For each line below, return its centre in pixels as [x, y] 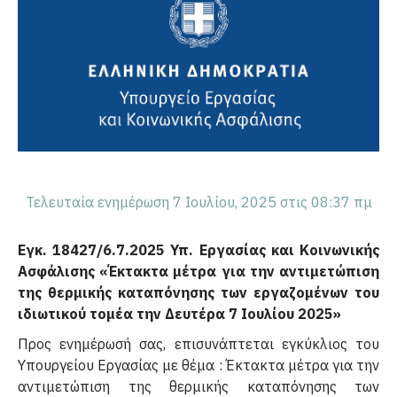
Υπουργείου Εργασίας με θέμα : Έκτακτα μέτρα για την [198, 365]
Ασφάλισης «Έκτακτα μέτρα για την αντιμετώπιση [198, 271]
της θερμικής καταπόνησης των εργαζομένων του [198, 292]
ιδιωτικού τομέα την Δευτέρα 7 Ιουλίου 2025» [179, 314]
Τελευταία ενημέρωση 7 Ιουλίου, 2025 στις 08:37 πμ [198, 202]
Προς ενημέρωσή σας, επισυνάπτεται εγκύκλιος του [198, 344]
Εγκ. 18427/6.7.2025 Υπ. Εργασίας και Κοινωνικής [198, 250]
